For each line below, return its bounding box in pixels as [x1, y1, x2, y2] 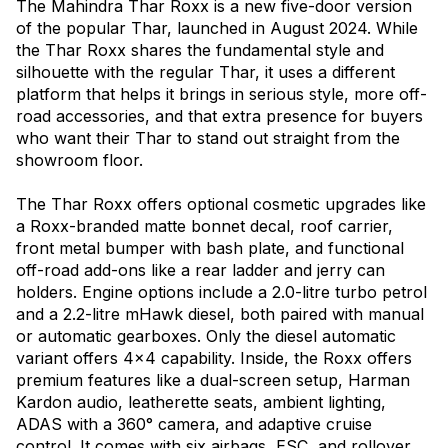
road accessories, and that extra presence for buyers [16, 106, 423, 127]
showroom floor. [16, 150, 148, 171]
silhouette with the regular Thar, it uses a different [16, 62, 395, 83]
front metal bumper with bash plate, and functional [16, 238, 404, 259]
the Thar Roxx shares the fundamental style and [16, 40, 384, 61]
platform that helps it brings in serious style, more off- [16, 84, 427, 105]
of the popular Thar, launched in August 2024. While [16, 18, 418, 39]
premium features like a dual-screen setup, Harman [16, 370, 410, 391]
